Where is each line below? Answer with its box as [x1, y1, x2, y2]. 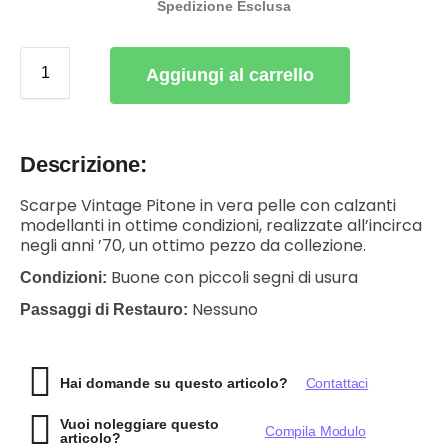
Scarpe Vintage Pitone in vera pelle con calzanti [20, 193, 396, 217]
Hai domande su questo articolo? [60, 374, 288, 391]
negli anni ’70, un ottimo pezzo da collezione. [20, 233, 366, 257]
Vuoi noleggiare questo [60, 415, 219, 432]
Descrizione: [20, 151, 147, 177]
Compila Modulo [264, 422, 366, 439]
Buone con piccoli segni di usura [107, 265, 358, 289]
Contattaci [305, 374, 369, 391]
